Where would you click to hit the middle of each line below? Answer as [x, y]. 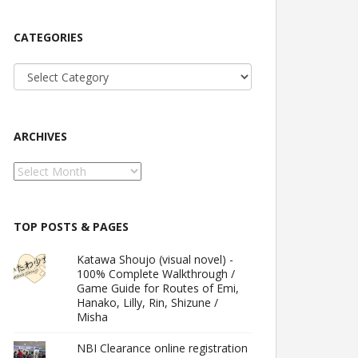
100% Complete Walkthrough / [156, 274]
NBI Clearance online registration [163, 348]
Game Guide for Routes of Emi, [158, 288]
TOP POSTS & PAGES [71, 227]
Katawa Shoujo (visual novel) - [155, 259]
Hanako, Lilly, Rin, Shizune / [148, 302]
